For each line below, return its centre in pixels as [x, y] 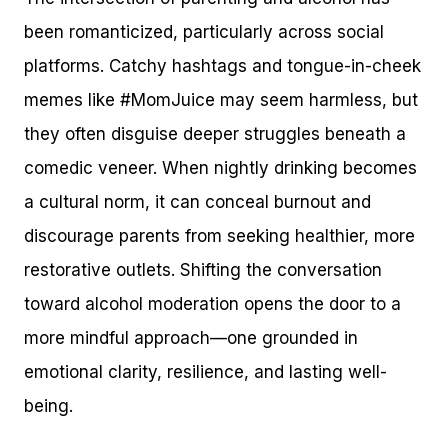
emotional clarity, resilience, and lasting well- [205, 371]
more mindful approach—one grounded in [191, 337]
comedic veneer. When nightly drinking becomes [220, 167]
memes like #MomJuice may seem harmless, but [221, 99]
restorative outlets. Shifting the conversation [203, 269]
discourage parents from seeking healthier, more [219, 235]
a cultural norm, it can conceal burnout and [197, 201]
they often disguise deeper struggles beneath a [215, 133]
